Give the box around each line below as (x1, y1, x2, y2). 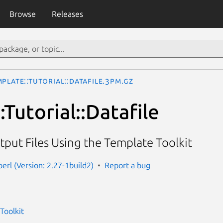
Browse (9, 9, 36, 18)
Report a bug (105, 160, 150, 170)
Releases (51, 9, 83, 18)
